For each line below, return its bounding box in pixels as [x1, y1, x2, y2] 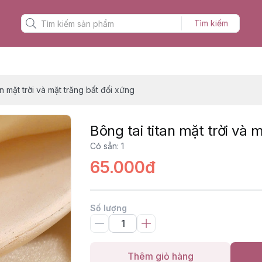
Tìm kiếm [194, 18, 228, 28]
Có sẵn [90, 141, 117, 151]
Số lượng [90, 203, 127, 213]
